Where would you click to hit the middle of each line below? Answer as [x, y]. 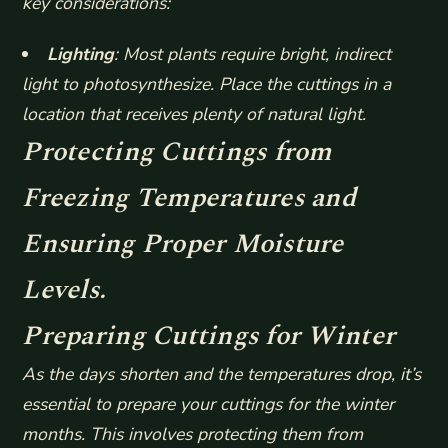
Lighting [80, 54]
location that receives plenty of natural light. [194, 114]
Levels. [64, 290]
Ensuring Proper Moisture [183, 244]
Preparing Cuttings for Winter [209, 336]
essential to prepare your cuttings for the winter [208, 404]
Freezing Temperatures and [189, 198]
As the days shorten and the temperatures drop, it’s [222, 374]
